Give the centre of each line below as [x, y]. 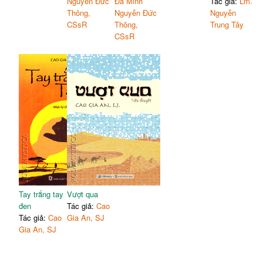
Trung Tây [227, 24]
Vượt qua [82, 194]
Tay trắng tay [41, 194]
